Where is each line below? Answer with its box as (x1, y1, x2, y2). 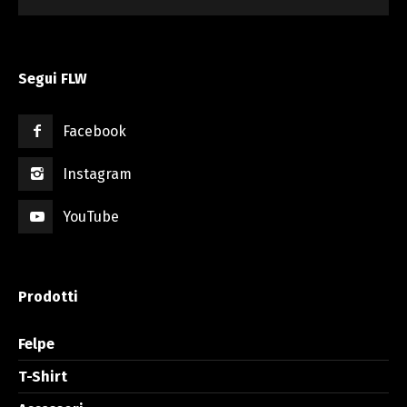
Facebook (63, 123, 127, 140)
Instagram (63, 165, 133, 183)
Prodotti (18, 288, 78, 305)
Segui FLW (18, 70, 87, 87)
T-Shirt (18, 368, 67, 385)
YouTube (63, 208, 120, 225)
